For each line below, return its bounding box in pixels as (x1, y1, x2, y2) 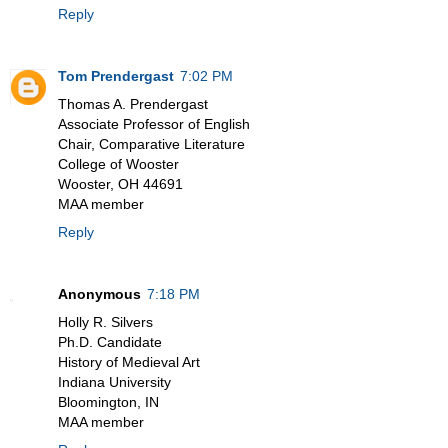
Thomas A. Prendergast (58, 96, 208, 113)
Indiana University (58, 374, 171, 391)
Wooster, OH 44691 (58, 176, 183, 193)
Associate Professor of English (58, 116, 250, 133)
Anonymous (58, 286, 141, 303)
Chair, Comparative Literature (58, 136, 245, 153)
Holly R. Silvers (58, 314, 153, 331)
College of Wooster (58, 156, 179, 173)
